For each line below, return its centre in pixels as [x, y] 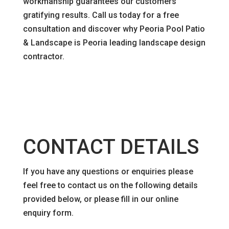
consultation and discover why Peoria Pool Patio [114, 29]
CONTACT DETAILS [111, 147]
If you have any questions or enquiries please [108, 172]
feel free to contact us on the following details [110, 186]
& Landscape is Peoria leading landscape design [114, 43]
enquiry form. [48, 213]
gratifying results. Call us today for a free [101, 15]
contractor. [43, 57]
